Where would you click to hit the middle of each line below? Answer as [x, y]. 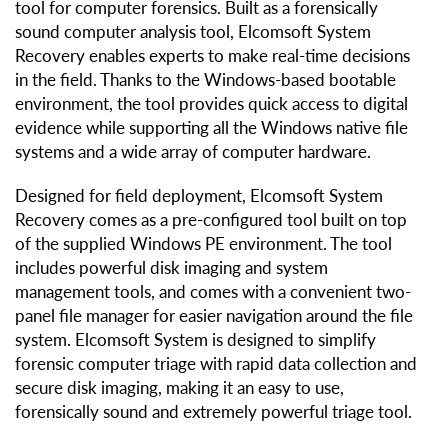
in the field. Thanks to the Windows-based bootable [205, 80]
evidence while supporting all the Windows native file [211, 128]
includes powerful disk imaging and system [171, 268]
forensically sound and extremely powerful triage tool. [213, 412]
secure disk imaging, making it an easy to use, [179, 388]
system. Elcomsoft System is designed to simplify [195, 340]
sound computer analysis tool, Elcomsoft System [193, 32]
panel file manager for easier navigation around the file [214, 316]
